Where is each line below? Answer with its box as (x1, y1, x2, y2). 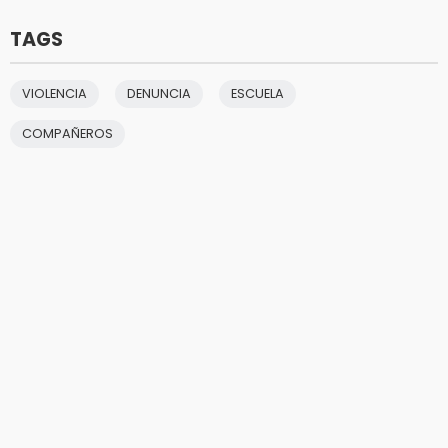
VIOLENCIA (22, 84, 87, 102)
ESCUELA (231, 84, 284, 102)
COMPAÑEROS (22, 124, 113, 142)
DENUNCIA (127, 84, 191, 102)
